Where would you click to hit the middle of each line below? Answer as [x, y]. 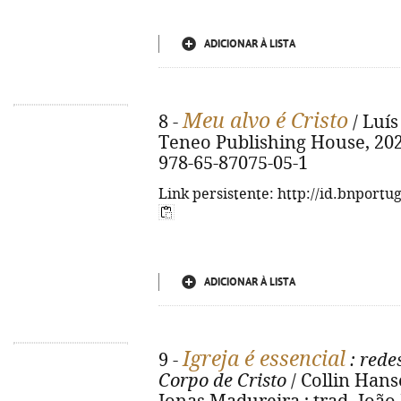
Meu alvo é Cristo [265, 121]
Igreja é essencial [264, 359]
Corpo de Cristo [222, 381]
